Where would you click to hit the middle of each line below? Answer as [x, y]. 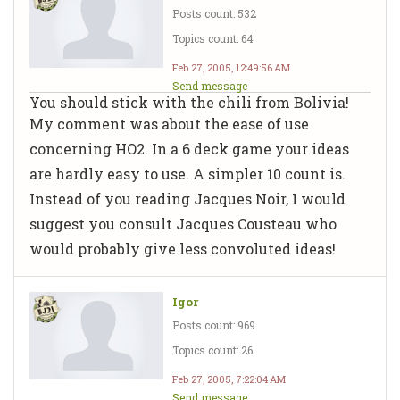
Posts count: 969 [214, 325]
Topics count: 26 [212, 350]
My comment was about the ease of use [169, 123]
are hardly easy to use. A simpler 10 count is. [187, 173]
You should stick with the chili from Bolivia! [189, 102]
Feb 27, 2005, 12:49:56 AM [231, 67]
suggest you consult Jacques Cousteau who [183, 223]
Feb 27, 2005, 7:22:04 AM [229, 379]
